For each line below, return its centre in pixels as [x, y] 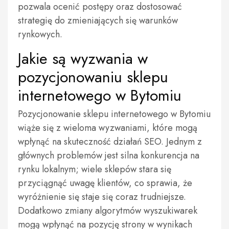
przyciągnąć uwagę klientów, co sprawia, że [105, 183]
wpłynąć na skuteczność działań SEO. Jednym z [110, 142]
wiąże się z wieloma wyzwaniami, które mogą [108, 128]
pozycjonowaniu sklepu [93, 77]
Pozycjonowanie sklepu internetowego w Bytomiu [114, 114]
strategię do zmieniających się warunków [98, 20]
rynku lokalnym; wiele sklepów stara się [95, 169]
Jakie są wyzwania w [83, 59]
